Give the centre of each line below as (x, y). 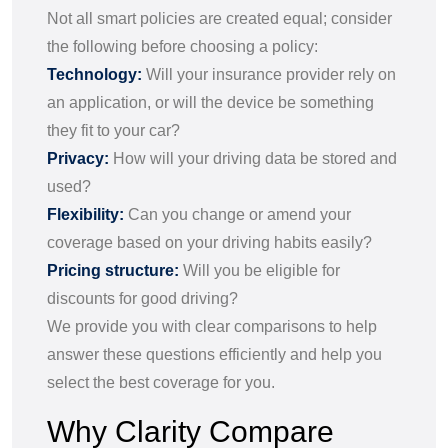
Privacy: (80, 158)
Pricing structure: (115, 270)
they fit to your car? (113, 130)
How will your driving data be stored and (255, 158)
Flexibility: (87, 214)
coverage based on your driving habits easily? (209, 242)
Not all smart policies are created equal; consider (219, 18)
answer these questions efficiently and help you (214, 354)
